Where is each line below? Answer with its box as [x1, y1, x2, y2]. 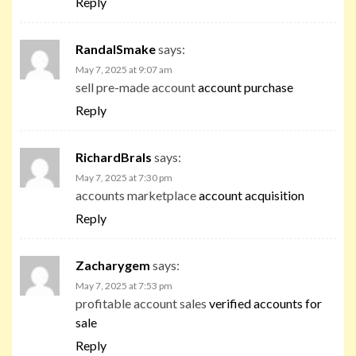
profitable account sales [75, 295, 209, 311]
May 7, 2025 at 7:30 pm [75, 171, 172, 184]
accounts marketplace [75, 187, 199, 203]
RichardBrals [75, 149, 152, 164]
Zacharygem [75, 257, 150, 273]
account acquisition [199, 187, 304, 203]
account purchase [198, 79, 293, 95]
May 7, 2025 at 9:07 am [75, 63, 172, 75]
